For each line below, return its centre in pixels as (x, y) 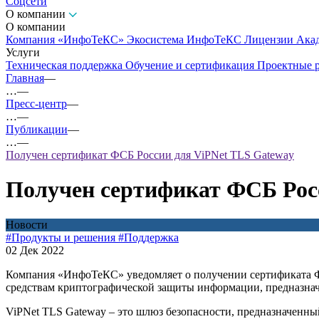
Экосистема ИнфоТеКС (185, 40)
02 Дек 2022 (35, 250)
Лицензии (270, 40)
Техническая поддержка (66, 65)
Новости (27, 224)
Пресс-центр (36, 104)
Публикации (37, 129)
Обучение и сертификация (191, 65)
